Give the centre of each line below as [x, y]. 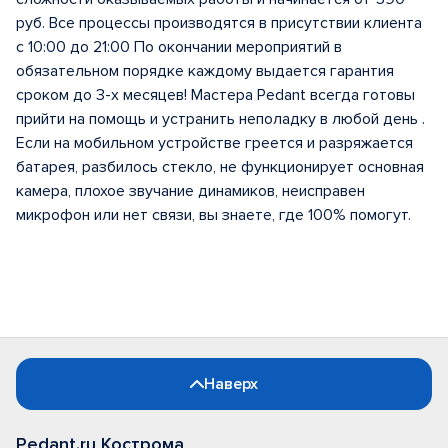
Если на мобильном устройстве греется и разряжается [214, 143]
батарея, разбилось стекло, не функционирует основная [220, 167]
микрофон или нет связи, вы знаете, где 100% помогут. [213, 215]
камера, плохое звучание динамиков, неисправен [190, 191]
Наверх [231, 384]
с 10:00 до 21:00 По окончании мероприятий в [179, 47]
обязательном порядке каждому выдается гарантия [205, 71]
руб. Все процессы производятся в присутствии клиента [219, 23]
